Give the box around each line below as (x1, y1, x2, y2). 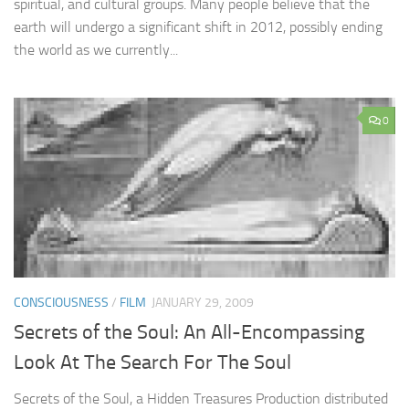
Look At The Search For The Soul (14, 351, 291, 375)
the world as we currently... (14, 41, 178, 59)
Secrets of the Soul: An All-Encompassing (14, 320, 364, 345)
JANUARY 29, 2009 (152, 295, 254, 311)
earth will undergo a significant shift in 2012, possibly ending (14, 18, 383, 37)
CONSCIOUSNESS (14, 295, 109, 311)
